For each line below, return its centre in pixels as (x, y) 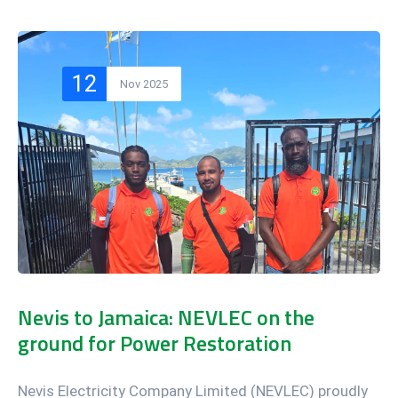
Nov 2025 (144, 84)
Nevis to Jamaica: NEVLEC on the (166, 317)
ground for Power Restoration (155, 342)
